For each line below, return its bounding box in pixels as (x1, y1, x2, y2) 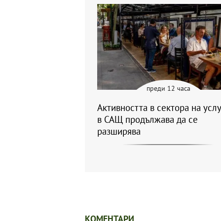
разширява (97, 125, 141, 138)
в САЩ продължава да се (97, 113, 198, 126)
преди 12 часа (146, 84, 190, 93)
